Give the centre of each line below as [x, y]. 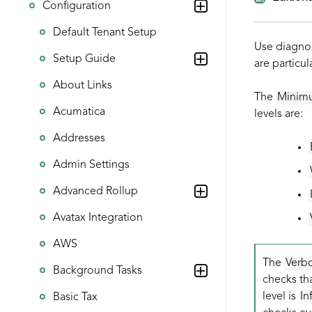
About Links [83, 86]
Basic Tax [75, 297]
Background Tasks [97, 271]
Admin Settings [91, 165]
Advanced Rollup [95, 192]
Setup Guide [84, 59]
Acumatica [79, 112]
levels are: [278, 114]
